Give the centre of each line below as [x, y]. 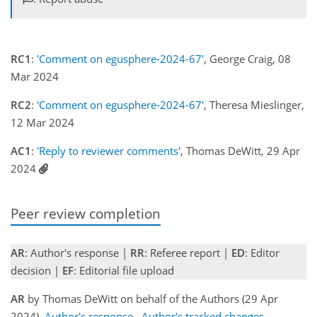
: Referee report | [188, 253]
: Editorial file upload [124, 270]
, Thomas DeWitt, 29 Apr [240, 151]
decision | [36, 270]
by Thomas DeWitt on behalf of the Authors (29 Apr [151, 299]
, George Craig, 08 [247, 59]
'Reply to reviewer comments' [109, 151]
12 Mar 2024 [42, 123]
